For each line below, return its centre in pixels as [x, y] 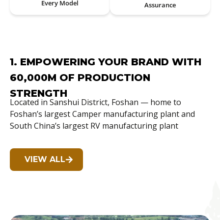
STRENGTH [39, 93]
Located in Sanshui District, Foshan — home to [96, 102]
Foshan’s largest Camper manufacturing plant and [102, 114]
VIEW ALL [45, 160]
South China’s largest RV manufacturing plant [94, 125]
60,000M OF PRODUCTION [80, 77]
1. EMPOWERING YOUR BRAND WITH [106, 62]
